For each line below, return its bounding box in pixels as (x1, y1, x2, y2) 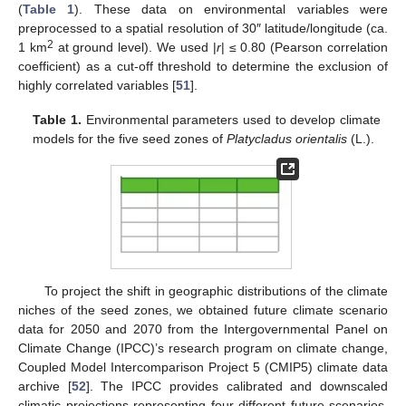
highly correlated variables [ (18, 78, 176, 93)
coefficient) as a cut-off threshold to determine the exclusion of (18, 59, 388, 74)
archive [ (18, 379, 72, 394)
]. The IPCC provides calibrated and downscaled (85, 379, 389, 394)
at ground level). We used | (53, 40, 217, 55)
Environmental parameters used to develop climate (81, 112, 381, 128)
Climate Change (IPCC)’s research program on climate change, (18, 341, 388, 356)
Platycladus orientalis (227, 131, 348, 147)
